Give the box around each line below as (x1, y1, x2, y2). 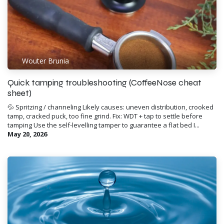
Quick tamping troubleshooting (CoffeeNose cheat (7, 77, 201, 88)
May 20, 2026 (7, 129, 47, 138)
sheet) (7, 87, 31, 98)
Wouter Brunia (21, 56, 69, 66)
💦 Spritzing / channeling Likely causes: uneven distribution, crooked (7, 102, 213, 111)
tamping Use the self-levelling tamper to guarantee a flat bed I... (7, 120, 199, 129)
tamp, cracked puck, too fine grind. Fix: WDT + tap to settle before (7, 111, 202, 120)
